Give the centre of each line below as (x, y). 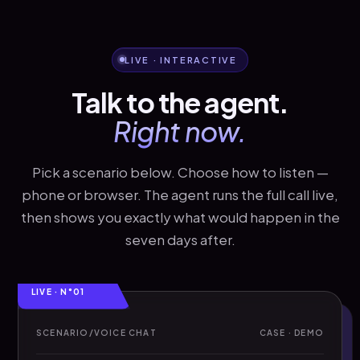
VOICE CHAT (125, 332)
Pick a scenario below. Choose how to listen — (180, 172)
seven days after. (180, 239)
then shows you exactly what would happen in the (180, 217)
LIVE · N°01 (58, 291)
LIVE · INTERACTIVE (181, 59)
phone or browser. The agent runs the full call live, (180, 194)
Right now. (180, 131)
